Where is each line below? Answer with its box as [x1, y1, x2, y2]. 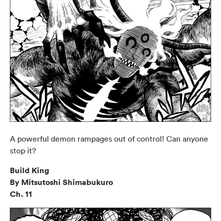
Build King [10, 165, 49, 176]
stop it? [10, 146, 36, 156]
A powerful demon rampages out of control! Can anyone [10, 134, 208, 144]
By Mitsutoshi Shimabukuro [10, 177, 113, 188]
